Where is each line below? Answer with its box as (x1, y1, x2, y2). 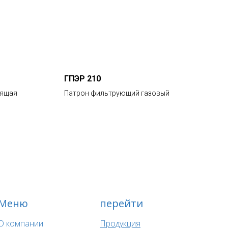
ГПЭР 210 (64, 74, 101, 83)
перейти (100, 196, 143, 210)
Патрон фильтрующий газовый (64, 89, 169, 97)
